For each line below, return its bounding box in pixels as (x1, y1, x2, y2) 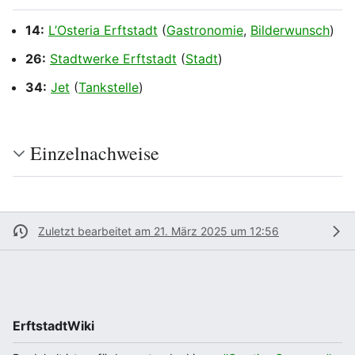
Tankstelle (78, 79, 139, 96)
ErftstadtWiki (13, 318, 94, 334)
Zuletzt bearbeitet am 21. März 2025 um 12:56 (38, 224, 279, 239)
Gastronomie (166, 22, 243, 39)
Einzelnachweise (30, 140, 159, 166)
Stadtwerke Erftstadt (50, 51, 177, 67)
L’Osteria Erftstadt (48, 22, 158, 39)
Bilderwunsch (250, 22, 330, 39)
